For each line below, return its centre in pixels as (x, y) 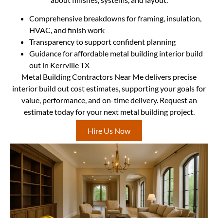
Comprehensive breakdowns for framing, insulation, (115, 18)
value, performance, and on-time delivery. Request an (109, 100)
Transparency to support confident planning (102, 42)
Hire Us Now (109, 130)
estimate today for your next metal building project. (109, 112)
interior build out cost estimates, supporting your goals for (109, 89)
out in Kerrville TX (59, 65)
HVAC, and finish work (67, 30)
